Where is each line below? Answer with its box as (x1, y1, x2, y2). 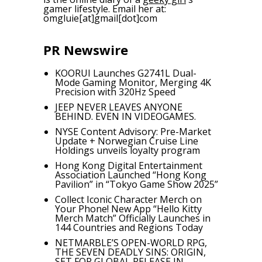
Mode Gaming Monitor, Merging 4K (55, 76, 211, 89)
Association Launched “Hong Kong (55, 168, 206, 182)
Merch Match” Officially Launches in (55, 212, 211, 225)
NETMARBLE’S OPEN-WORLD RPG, (55, 236, 207, 250)
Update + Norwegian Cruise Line (55, 135, 198, 148)
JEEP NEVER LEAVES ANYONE (55, 101, 182, 114)
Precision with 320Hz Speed (55, 85, 175, 99)
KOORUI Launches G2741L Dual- (55, 67, 196, 80)
